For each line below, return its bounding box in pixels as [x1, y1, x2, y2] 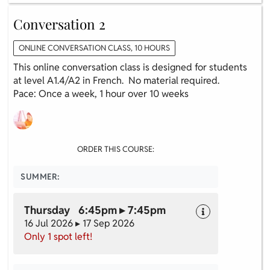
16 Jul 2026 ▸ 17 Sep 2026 [24, 216, 134, 230]
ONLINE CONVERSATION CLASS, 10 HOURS [19, 42, 170, 53]
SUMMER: [20, 171, 60, 182]
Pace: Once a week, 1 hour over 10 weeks [13, 87, 189, 100]
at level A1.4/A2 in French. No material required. [13, 74, 219, 87]
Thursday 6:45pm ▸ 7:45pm [24, 202, 166, 217]
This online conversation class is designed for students [13, 60, 247, 74]
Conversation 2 [13, 14, 105, 33]
